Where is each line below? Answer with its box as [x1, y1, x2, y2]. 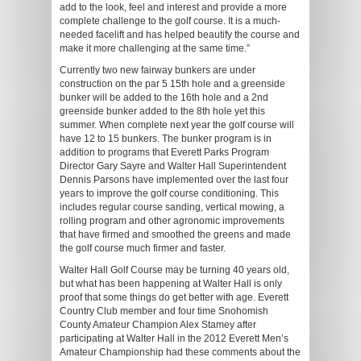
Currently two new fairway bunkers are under [60, 64, 255, 76]
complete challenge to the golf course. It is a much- [60, 15, 280, 27]
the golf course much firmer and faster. [60, 242, 226, 254]
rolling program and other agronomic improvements [60, 214, 284, 226]
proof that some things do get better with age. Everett [60, 291, 288, 303]
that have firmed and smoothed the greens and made [60, 228, 291, 240]
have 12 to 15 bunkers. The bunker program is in [60, 132, 272, 144]
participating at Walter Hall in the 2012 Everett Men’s [60, 332, 288, 344]
